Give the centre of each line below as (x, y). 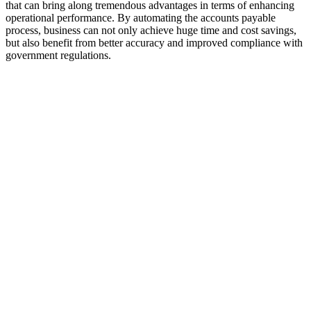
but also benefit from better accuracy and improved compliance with (154, 43)
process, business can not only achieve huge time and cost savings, (151, 31)
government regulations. (58, 56)
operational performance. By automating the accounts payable (141, 18)
